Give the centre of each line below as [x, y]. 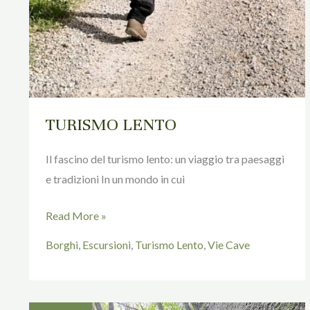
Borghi [62, 244]
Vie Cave [229, 244]
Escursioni [107, 244]
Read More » [76, 216]
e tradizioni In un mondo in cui [115, 179]
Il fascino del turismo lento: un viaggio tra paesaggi [165, 159]
